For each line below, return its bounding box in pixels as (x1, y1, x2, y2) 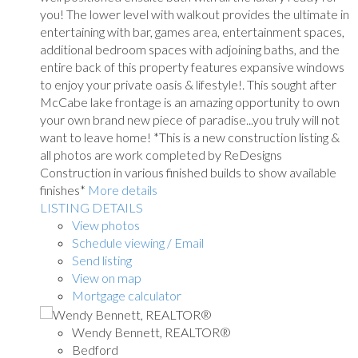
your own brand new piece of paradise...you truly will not (40, 111, 340, 127)
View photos (72, 217, 140, 233)
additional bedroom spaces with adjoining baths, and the (40, 41, 340, 57)
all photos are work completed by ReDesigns (40, 146, 282, 162)
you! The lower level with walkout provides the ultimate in (40, 6, 349, 22)
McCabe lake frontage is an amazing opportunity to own (40, 93, 340, 109)
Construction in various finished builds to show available (40, 164, 336, 180)
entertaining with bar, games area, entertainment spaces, (40, 23, 344, 39)
